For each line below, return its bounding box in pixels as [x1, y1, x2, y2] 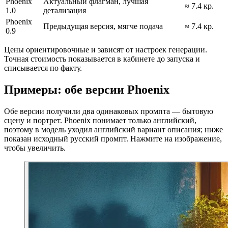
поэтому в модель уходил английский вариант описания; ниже [4, 125, 223, 134]
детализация [43, 6, 86, 15]
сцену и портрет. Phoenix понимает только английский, [4, 116, 196, 125]
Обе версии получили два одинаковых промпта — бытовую [4, 106, 213, 116]
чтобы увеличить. [4, 143, 66, 152]
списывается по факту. [4, 64, 82, 73]
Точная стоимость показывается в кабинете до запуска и [4, 54, 200, 64]
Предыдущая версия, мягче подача [43, 22, 163, 31]
